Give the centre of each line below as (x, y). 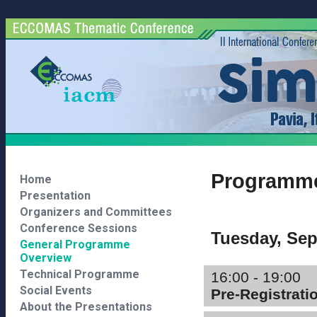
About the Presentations (86, 307)
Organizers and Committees (96, 212)
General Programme (75, 244)
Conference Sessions (79, 228)
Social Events (56, 290)
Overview (46, 258)
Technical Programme (80, 274)
